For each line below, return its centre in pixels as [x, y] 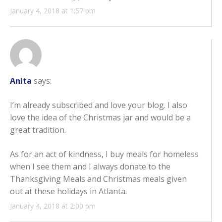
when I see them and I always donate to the [90, 167]
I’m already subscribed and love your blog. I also [99, 105]
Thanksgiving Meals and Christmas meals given [98, 179]
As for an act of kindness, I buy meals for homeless [104, 154]
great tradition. [38, 130]
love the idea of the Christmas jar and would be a [100, 118]
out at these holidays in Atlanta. [68, 192]
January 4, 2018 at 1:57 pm [53, 11]
